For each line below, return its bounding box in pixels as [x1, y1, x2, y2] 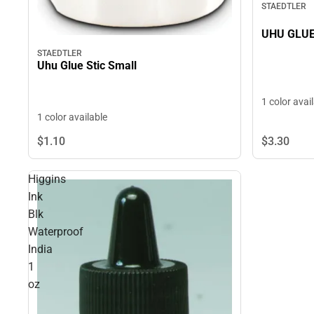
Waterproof [28, 225, 83, 239]
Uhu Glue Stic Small [37, 59, 137, 73]
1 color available [37, 111, 107, 123]
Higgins [28, 172, 66, 186]
